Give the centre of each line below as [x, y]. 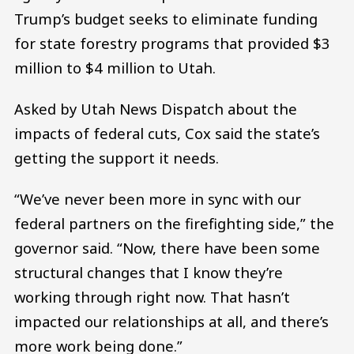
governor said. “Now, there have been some [167, 247]
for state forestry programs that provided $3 [172, 43]
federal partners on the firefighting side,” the [174, 223]
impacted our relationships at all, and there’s [171, 321]
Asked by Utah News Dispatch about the [156, 109]
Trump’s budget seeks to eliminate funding [166, 19]
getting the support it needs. [117, 158]
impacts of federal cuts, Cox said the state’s [167, 134]
